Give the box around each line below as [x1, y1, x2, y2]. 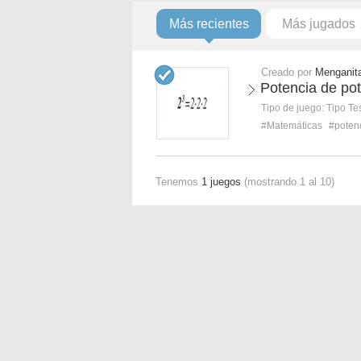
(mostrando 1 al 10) [241, 176, 334, 188]
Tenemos [156, 176, 201, 188]
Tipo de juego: [261, 102, 326, 114]
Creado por [261, 66, 315, 78]
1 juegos [201, 176, 241, 188]
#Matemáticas [261, 120, 322, 131]
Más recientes [168, 17, 249, 31]
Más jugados [281, 17, 355, 31]
